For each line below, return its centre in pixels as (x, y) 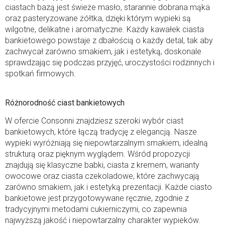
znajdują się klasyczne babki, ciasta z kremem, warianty (102, 165)
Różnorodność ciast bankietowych (65, 102)
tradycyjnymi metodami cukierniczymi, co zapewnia (96, 209)
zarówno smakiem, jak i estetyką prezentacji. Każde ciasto (108, 187)
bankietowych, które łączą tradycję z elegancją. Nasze (101, 132)
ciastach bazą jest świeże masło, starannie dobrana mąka (107, 7)
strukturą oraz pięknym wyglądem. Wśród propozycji (97, 154)
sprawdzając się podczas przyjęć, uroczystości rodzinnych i (110, 62)
